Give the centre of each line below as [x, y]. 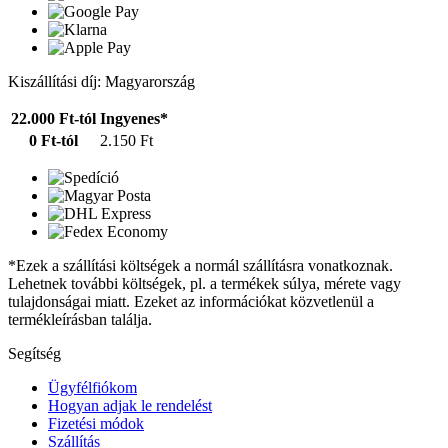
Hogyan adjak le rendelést [130, 405]
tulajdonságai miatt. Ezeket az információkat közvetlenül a [191, 301]
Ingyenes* [134, 118]
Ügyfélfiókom [92, 387]
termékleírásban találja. [80, 319]
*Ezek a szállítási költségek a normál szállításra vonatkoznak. [200, 265]
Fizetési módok [96, 423]
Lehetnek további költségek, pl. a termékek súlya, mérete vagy [204, 283]
